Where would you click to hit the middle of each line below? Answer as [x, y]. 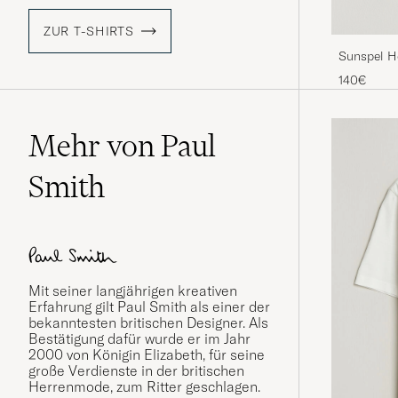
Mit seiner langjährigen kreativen [133, 291]
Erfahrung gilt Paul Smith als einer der [149, 307]
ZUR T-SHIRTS [89, 32]
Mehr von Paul [122, 146]
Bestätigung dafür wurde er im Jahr [139, 339]
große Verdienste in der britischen [136, 371]
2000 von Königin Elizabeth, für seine [147, 355]
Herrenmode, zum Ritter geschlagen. [146, 387]
